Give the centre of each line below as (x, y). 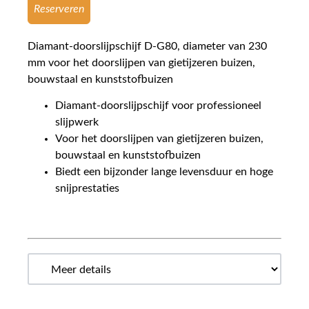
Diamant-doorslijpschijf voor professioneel (158, 105)
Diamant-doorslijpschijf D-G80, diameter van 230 (147, 46)
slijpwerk (77, 122)
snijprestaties (87, 188)
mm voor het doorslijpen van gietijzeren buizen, (141, 62)
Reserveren (59, 9)
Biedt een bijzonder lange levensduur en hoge (164, 171)
